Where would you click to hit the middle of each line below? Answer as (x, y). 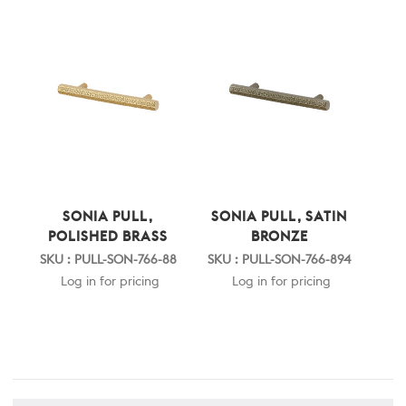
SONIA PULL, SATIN (279, 217)
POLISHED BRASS (108, 237)
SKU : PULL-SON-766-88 (108, 260)
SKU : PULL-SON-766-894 (279, 260)
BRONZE (279, 237)
